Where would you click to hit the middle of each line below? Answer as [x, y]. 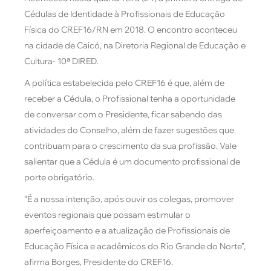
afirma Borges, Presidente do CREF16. [99, 262]
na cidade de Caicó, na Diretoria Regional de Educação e [135, 45]
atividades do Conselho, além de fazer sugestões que [129, 130]
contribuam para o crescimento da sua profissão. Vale [130, 145]
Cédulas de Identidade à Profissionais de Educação [125, 14]
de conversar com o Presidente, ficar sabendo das [123, 114]
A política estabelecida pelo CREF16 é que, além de [124, 83]
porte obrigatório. [59, 177]
